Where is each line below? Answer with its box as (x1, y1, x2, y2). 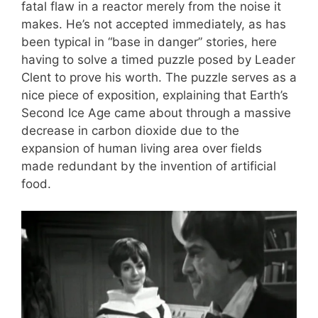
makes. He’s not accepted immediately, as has (21, 16, 286, 31)
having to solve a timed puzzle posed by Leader (21, 52, 295, 67)
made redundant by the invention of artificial (21, 158, 276, 173)
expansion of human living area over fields (21, 141, 262, 155)
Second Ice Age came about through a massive (21, 105, 291, 120)
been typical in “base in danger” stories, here (21, 34, 277, 49)
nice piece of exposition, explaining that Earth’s (21, 87, 288, 102)
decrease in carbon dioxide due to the (21, 123, 239, 138)
